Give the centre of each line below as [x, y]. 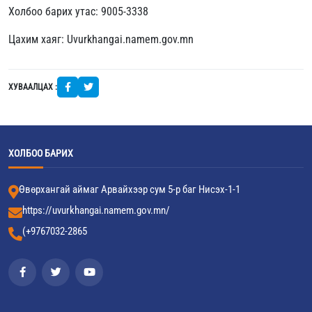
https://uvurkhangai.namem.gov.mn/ [96, 210]
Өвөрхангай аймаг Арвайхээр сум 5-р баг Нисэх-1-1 [130, 189]
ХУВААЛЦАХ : [33, 87]
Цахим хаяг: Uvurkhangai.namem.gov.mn [101, 39]
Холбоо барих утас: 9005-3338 [78, 11]
